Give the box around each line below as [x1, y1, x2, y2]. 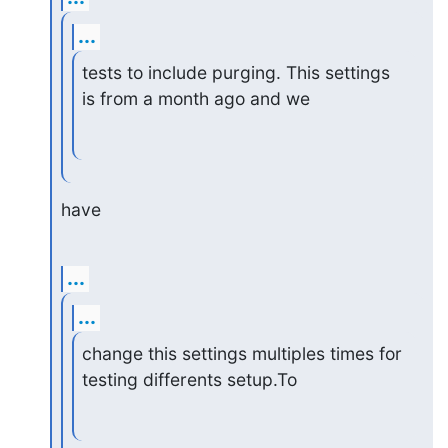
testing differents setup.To [82, 368, 298, 390]
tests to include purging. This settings [82, 61, 391, 83]
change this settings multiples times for [82, 342, 403, 364]
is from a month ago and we [82, 87, 311, 109]
